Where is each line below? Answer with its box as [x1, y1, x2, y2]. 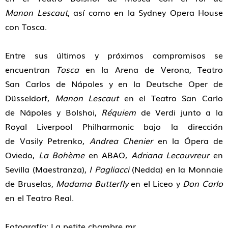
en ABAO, [84, 148, 131, 161]
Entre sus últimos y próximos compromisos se [5, 48, 223, 61]
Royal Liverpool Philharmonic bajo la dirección [5, 120, 223, 132]
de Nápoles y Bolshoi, [5, 105, 102, 118]
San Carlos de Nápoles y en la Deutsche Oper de [5, 77, 223, 90]
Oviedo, [5, 148, 39, 161]
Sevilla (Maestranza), [5, 162, 90, 175]
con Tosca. [5, 20, 47, 33]
